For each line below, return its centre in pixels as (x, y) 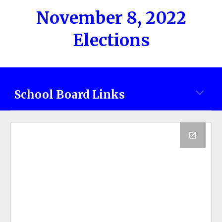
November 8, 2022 (111, 18)
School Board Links (70, 95)
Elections (111, 40)
